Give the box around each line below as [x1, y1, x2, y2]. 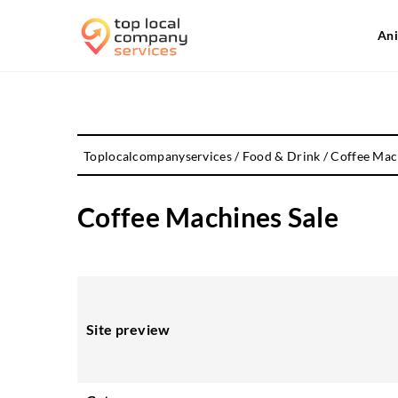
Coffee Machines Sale [77, 201, 338, 233]
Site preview [86, 321, 171, 338]
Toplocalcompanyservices [84, 148, 232, 163]
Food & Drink [242, 148, 321, 163]
